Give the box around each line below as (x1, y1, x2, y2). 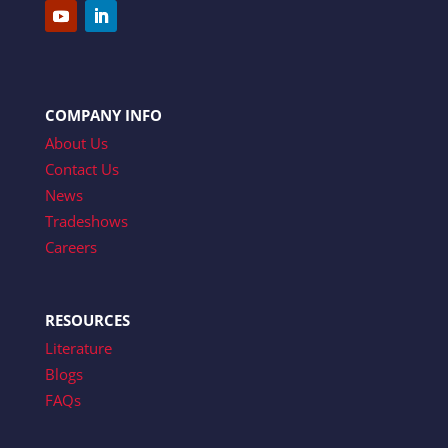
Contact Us (44, 158, 119, 179)
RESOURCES (44, 310, 130, 331)
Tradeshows (44, 210, 128, 231)
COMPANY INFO (44, 104, 162, 125)
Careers (44, 236, 97, 257)
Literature (44, 338, 112, 359)
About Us (44, 132, 108, 153)
